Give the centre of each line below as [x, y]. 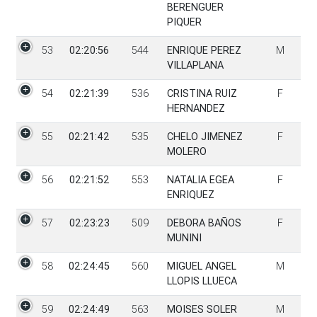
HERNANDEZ [196, 109]
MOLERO [186, 152]
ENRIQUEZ [190, 195]
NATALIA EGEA [200, 180]
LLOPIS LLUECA [202, 281]
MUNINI [184, 238]
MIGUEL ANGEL [201, 266]
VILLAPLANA [195, 65]
